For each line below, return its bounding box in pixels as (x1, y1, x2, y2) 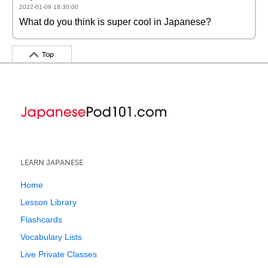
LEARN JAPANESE (20, 158, 83, 167)
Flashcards (20, 215, 62, 224)
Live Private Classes (20, 249, 97, 259)
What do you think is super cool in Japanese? (19, 17, 211, 27)
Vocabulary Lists (20, 232, 82, 242)
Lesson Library (20, 197, 77, 207)
